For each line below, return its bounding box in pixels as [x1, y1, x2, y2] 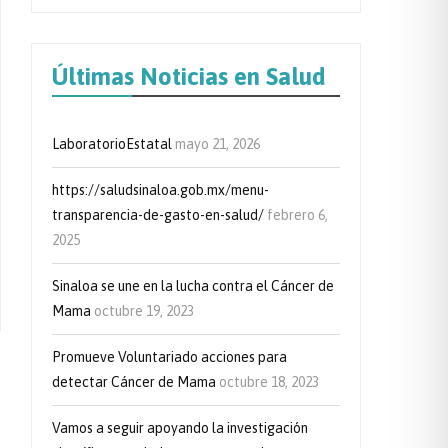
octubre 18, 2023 [219, 374, 319, 390]
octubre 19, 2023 [94, 303, 194, 319]
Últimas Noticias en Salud [52, 63, 326, 90]
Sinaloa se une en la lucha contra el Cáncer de [52, 278, 334, 294]
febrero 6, [267, 207, 328, 223]
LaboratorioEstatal [52, 136, 172, 152]
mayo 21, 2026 [175, 136, 260, 152]
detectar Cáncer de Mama [52, 374, 216, 390]
